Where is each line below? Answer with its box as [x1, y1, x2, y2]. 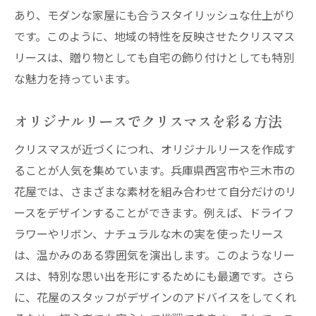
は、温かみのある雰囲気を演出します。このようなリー [14, 246, 295, 263]
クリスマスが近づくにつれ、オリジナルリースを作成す [14, 140, 296, 157]
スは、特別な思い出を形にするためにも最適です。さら [14, 267, 295, 284]
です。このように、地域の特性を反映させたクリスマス [14, 28, 295, 44]
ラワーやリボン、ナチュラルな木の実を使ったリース [14, 225, 284, 242]
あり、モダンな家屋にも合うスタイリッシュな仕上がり [14, 6, 296, 23]
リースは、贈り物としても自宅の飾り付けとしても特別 [14, 49, 294, 66]
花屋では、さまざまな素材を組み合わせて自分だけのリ [14, 183, 296, 200]
